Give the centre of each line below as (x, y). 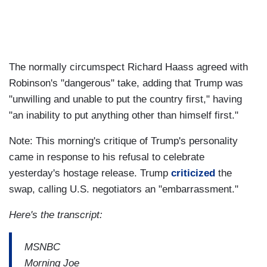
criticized (193, 173)
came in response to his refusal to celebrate (107, 157)
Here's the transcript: (56, 215)
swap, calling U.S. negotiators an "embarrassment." (124, 190)
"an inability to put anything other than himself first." (124, 116)
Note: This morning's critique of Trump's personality (123, 141)
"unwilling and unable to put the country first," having (125, 100)
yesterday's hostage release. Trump (90, 173)
